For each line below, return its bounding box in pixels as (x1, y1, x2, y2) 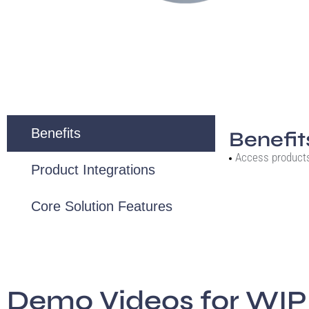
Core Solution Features (31, 199, 172, 214)
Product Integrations (31, 162, 155, 177)
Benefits (31, 126, 81, 141)
